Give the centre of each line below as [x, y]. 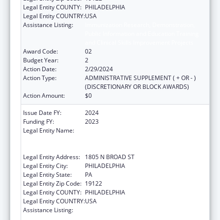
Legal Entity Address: [52, 157]
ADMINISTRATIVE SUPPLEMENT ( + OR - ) [140, 78]
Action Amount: [44, 95]
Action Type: [40, 78]
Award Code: [41, 51]
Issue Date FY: [42, 112]
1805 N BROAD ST [110, 157]
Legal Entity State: [47, 174]
